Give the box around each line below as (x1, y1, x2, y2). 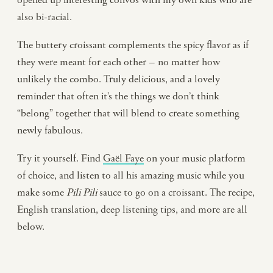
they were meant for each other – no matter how (17, 55, 220, 68)
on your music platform (144, 152, 246, 165)
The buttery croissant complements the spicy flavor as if (17, 38, 249, 51)
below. (17, 220, 44, 233)
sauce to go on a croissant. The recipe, (97, 186, 255, 199)
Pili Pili (66, 186, 97, 199)
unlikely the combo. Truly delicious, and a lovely (17, 73, 220, 85)
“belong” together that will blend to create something (17, 107, 239, 119)
